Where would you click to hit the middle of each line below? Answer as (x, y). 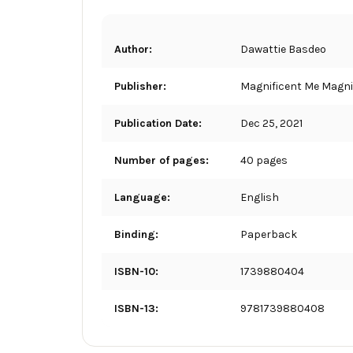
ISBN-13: (136, 308)
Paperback (269, 234)
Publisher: (140, 86)
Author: (133, 49)
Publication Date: (158, 123)
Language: (142, 197)
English (260, 197)
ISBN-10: (136, 271)
